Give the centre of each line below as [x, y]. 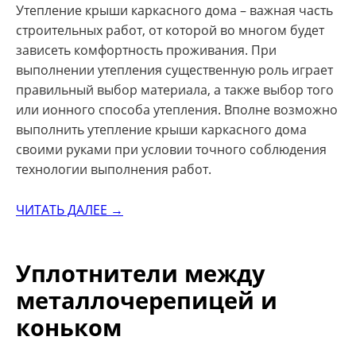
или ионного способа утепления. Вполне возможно [177, 110]
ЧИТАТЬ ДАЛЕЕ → [70, 209]
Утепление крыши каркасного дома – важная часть [174, 11]
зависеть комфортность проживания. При [146, 50]
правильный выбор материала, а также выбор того [175, 90]
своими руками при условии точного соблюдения [171, 150]
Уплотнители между [141, 273]
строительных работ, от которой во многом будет [170, 31]
